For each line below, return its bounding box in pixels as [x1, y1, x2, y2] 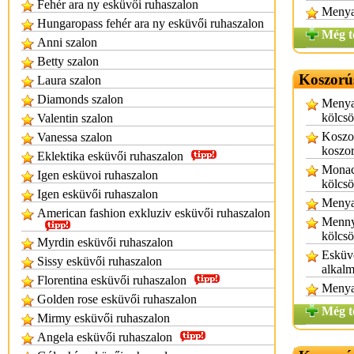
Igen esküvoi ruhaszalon [37, 168, 158, 182]
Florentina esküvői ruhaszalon [37, 273, 186, 287]
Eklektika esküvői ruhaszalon [37, 149, 183, 163]
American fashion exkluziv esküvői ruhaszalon [37, 206, 270, 220]
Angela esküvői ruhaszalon [37, 330, 172, 344]
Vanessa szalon [37, 130, 112, 144]
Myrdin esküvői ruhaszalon [37, 235, 173, 249]
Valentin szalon [37, 111, 113, 125]
